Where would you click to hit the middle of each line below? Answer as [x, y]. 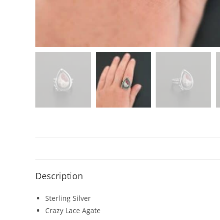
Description [59, 176]
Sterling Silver [68, 198]
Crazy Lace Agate [73, 210]
